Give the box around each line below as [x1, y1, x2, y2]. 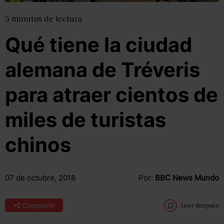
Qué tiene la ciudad [5, 32, 192, 57]
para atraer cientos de [5, 82, 218, 107]
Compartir [22, 201, 55, 209]
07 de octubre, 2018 [5, 173, 75, 182]
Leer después [180, 201, 219, 209]
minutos [11, 13, 44, 23]
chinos [5, 132, 71, 157]
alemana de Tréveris [5, 57, 200, 82]
